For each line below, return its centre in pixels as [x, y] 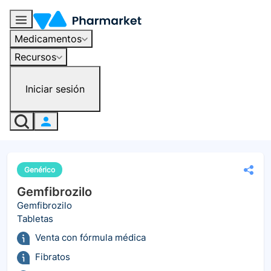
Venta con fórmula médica [90, 238]
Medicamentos [48, 38]
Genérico [40, 170]
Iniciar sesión [55, 89]
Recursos [35, 57]
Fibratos [53, 257]
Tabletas [35, 219]
